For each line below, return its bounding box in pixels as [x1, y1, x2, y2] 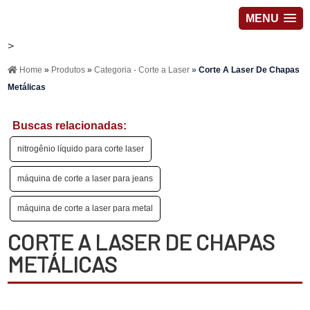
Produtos [51, 65, 88, 75]
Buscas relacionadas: [12, 120, 127, 131]
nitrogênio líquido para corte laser [17, 144, 145, 154]
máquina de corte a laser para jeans [17, 174, 154, 183]
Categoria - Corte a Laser [94, 65, 192, 75]
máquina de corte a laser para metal [17, 203, 154, 213]
